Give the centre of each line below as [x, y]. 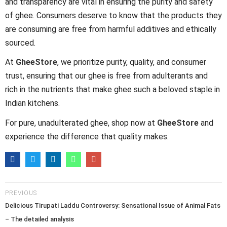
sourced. [20, 43]
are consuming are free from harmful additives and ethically [111, 29]
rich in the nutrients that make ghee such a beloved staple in [112, 90]
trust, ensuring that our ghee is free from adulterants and [106, 76]
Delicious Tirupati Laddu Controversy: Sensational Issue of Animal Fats [113, 206]
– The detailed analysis [40, 219]
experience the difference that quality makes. [87, 136]
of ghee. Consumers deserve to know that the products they [113, 15]
